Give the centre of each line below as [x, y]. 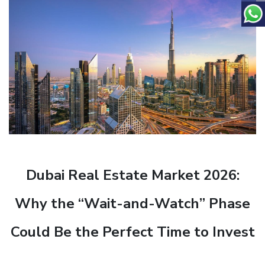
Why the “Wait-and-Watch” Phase [132, 204]
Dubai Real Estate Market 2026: [132, 175]
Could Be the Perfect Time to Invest [132, 232]
